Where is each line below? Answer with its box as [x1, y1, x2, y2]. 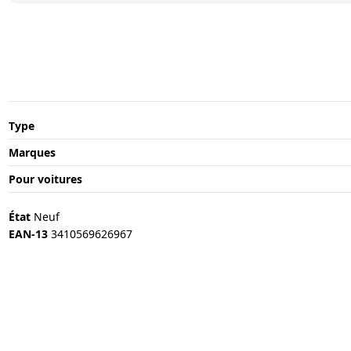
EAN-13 [8, 226, 48, 241]
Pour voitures [8, 172, 82, 187]
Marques [8, 145, 56, 161]
